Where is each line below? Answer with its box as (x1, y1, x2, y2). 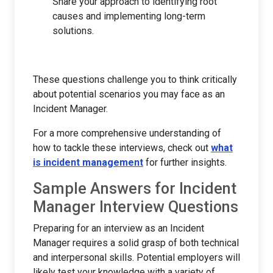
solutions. (52, 24, 94, 37)
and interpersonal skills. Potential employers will (33, 251, 240, 263)
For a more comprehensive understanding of (33, 127, 221, 139)
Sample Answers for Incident (33, 179, 236, 197)
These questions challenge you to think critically (33, 73, 237, 85)
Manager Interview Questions (33, 197, 238, 216)
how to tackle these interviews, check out (33, 141, 211, 154)
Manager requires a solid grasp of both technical (33, 236, 239, 249)
